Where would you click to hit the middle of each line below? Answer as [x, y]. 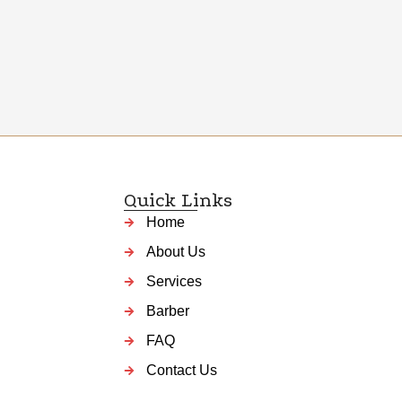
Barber [168, 311]
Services [175, 282]
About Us [176, 252]
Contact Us [182, 371]
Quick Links [179, 201]
